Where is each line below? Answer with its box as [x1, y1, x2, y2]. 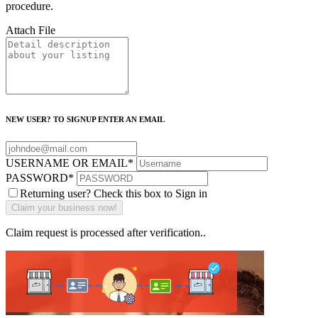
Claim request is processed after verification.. [6, 226, 206, 238]
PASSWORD [6, 171, 68, 184]
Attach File [6, 23, 55, 36]
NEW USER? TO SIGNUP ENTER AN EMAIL [6, 114, 165, 124]
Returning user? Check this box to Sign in [20, 187, 207, 199]
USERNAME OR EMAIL [6, 156, 128, 169]
